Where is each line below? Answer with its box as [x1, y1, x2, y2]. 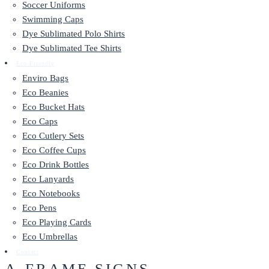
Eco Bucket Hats [22, 102, 85, 112]
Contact [16, 249, 39, 255]
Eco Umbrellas [22, 232, 78, 241]
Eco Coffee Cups [22, 145, 86, 155]
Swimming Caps [22, 14, 84, 24]
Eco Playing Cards [22, 217, 92, 227]
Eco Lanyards [22, 174, 74, 184]
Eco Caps [22, 116, 58, 126]
